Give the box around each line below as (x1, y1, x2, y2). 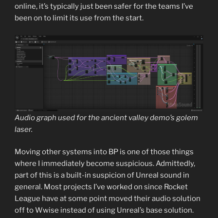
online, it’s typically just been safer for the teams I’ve (15, 2, 193, 11)
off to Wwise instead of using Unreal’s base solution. (15, 206, 194, 215)
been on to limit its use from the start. (15, 14, 144, 23)
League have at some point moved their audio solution (15, 194, 200, 203)
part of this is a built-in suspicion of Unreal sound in (15, 171, 189, 180)
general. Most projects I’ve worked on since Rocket (15, 182, 188, 192)
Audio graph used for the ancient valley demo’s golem (15, 113, 198, 122)
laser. (15, 125, 33, 134)
